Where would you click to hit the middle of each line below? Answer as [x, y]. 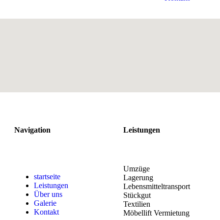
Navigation [32, 130]
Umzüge [137, 169]
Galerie [45, 203]
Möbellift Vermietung [156, 213]
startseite [47, 177]
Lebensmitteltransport [157, 187]
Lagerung [138, 178]
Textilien [137, 204]
